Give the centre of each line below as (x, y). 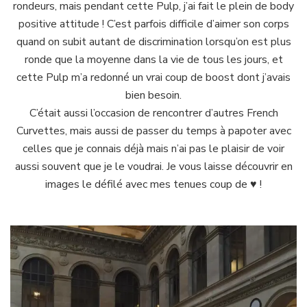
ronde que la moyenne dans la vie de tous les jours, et (153, 59)
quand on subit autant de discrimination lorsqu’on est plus (153, 41)
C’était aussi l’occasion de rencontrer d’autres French (153, 113)
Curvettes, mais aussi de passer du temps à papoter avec (153, 131)
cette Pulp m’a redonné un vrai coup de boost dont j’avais (153, 77)
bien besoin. (153, 95)
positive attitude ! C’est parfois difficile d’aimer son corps (153, 24)
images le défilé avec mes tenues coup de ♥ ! (153, 184)
